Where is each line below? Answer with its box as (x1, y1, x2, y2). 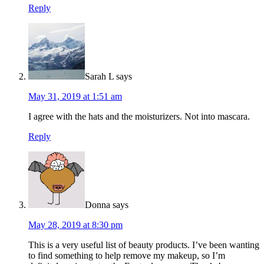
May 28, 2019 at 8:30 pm (28, 220, 123, 230)
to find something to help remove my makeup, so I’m (28, 250, 225, 261)
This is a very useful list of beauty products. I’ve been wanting (28, 240, 259, 250)
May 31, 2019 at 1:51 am (28, 91, 122, 102)
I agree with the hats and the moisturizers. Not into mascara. (28, 111, 250, 122)
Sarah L (85, 71, 114, 82)
